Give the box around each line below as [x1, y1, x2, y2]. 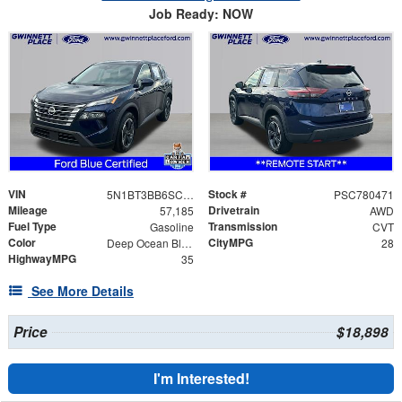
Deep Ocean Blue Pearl [180, 234, 192, 250]
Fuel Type [8, 217, 57, 234]
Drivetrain [208, 201, 259, 218]
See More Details [31, 281, 134, 300]
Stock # [208, 185, 247, 202]
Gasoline [149, 218, 194, 234]
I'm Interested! [153, 367, 249, 389]
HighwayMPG [8, 249, 76, 267]
